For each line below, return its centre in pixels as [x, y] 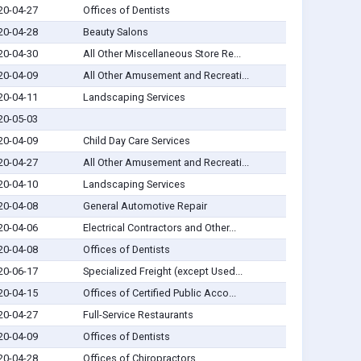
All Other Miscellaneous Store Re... [162, 54]
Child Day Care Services [136, 141]
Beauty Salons [115, 32]
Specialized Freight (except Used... [162, 272]
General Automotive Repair [145, 206]
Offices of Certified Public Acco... [159, 293]
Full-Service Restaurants [138, 315]
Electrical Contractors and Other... [159, 228]
